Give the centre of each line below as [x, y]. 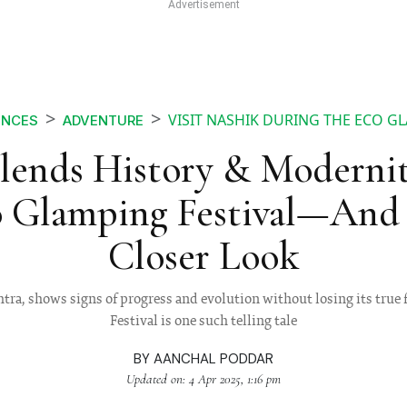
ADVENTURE [103, 121]
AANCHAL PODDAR [213, 359]
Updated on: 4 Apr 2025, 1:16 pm [203, 379]
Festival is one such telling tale [203, 322]
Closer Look [203, 257]
